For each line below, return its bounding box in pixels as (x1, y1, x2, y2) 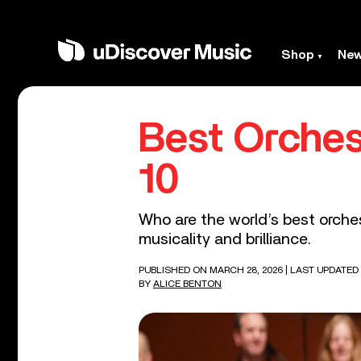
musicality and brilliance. (139, 231, 311, 247)
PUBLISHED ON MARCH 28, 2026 (139, 265, 285, 275)
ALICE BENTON (153, 279, 222, 288)
